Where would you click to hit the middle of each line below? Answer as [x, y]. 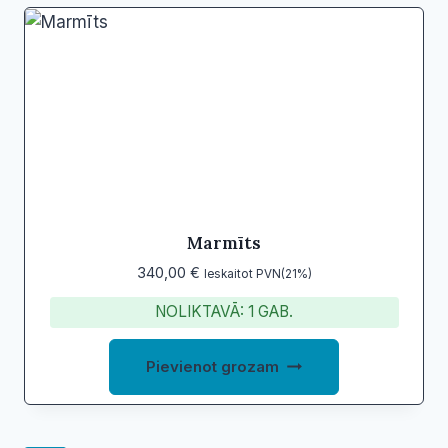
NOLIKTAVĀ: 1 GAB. [224, 312]
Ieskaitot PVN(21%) [257, 274]
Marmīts [224, 243]
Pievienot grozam [213, 367]
